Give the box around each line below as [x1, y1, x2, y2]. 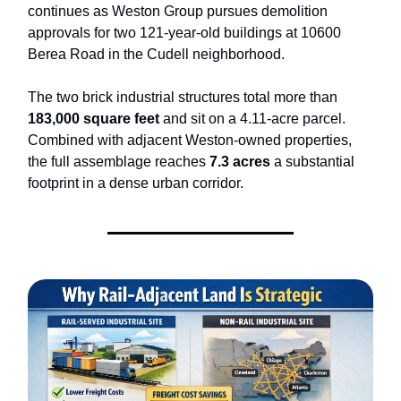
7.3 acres [209, 154, 270, 170]
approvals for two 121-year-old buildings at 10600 [28, 25, 341, 41]
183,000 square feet [28, 111, 159, 127]
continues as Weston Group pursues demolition [28, 4, 328, 20]
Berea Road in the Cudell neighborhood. [28, 47, 285, 63]
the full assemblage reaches [28, 154, 209, 170]
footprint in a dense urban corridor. [28, 175, 243, 192]
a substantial [270, 154, 354, 170]
